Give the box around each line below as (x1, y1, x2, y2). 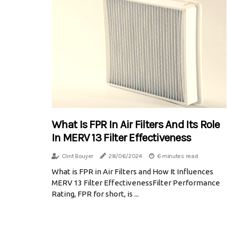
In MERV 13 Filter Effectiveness (52, 131, 192, 145)
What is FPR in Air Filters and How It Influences (52, 167, 213, 176)
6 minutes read (157, 153, 198, 160)
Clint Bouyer (61, 153, 94, 160)
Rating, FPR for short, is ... (52, 190, 139, 199)
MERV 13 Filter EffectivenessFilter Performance (52, 178, 220, 187)
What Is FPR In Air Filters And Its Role (52, 118, 220, 132)
